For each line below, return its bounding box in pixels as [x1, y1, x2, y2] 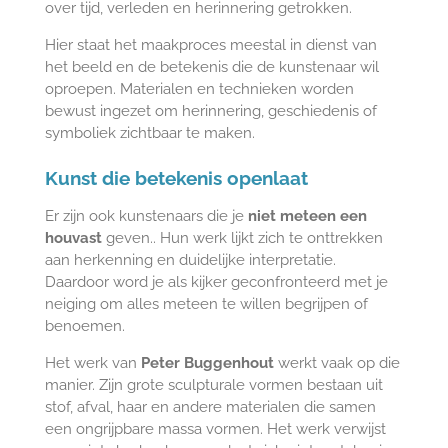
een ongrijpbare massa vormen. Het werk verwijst [44, 419, 386, 438]
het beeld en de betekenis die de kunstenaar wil [44, 58, 379, 77]
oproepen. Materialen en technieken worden [44, 80, 354, 99]
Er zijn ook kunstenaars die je [44, 206, 248, 225]
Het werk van [44, 353, 141, 372]
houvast [44, 228, 102, 247]
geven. [101, 228, 153, 247]
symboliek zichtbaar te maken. [44, 124, 255, 143]
